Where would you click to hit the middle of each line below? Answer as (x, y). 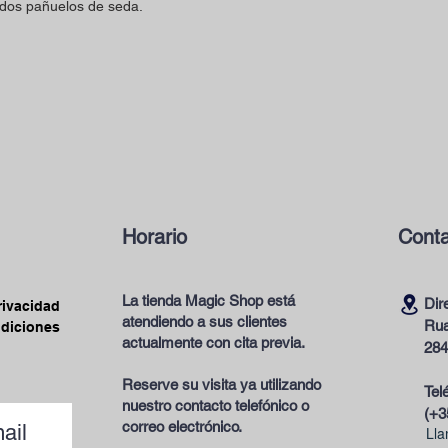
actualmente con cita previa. (213, 342)
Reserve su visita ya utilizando (221, 384)
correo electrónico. (182, 426)
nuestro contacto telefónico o (215, 405)
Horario (154, 237)
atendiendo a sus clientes (204, 321)
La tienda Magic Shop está (208, 300)
